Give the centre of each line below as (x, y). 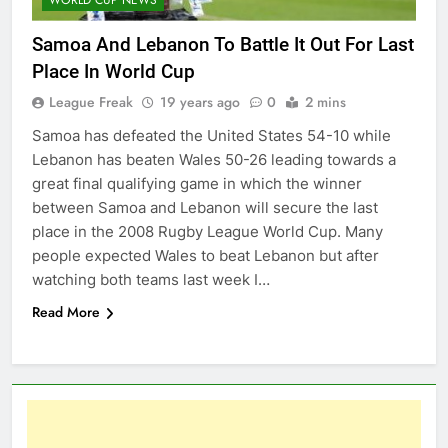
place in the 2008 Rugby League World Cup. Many (207, 231)
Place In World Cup (113, 71)
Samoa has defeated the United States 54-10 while (211, 135)
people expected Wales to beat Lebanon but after (205, 255)
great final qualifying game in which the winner (197, 183)
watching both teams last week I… (151, 279)
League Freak (91, 101)
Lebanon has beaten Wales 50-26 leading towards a (214, 159)
